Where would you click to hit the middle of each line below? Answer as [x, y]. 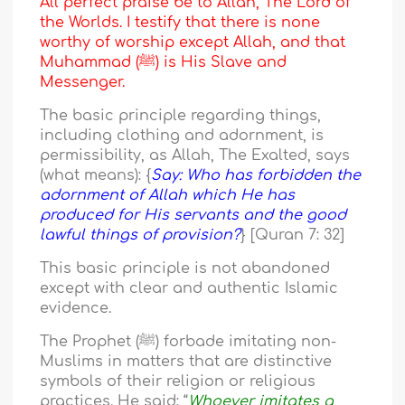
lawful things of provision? [141, 235]
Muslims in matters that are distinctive [186, 362]
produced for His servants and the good [193, 216]
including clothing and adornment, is [182, 136]
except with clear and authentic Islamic [189, 289]
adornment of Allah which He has [168, 196]
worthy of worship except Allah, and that [193, 43]
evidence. [76, 309]
